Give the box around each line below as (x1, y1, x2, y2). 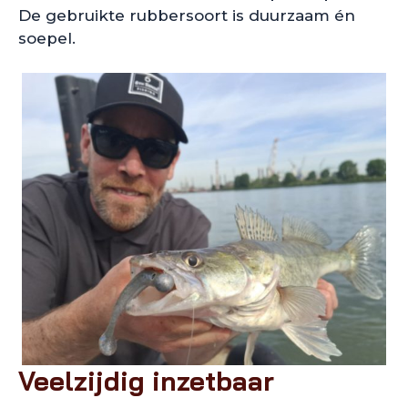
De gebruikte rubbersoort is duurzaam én (18, 5, 355, 25)
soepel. (18, 28, 76, 47)
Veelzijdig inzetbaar (18, 364, 274, 398)
